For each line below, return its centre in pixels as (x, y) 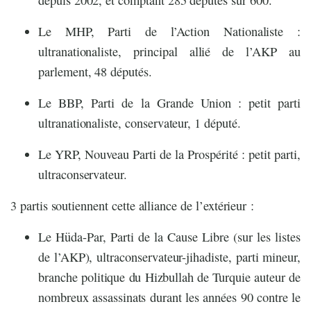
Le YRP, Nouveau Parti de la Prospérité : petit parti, (169, 154)
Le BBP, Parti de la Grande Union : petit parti (169, 103)
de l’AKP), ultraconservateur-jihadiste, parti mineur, (169, 257)
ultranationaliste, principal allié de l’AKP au (169, 52)
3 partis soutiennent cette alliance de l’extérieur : (133, 206)
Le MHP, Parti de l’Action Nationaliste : (169, 32)
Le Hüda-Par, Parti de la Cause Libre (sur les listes (169, 237)
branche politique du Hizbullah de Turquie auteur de (169, 277)
